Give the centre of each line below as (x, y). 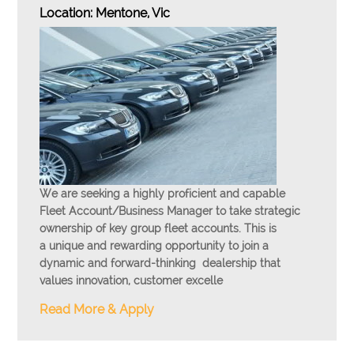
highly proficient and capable (209, 194)
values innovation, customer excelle (132, 281)
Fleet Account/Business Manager (126, 211)
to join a (247, 246)
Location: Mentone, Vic (105, 13)
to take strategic (257, 211)
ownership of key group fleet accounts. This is (158, 228)
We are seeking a (87, 194)
